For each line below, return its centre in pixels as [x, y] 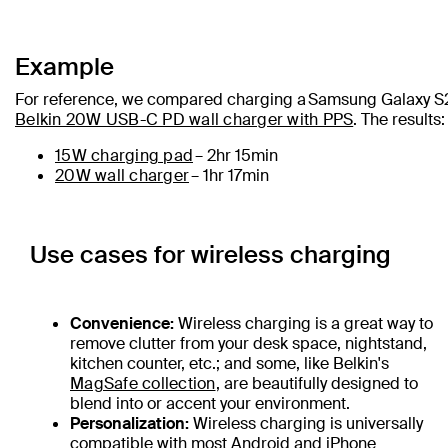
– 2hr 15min [235, 155]
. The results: [399, 119]
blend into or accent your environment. [210, 403]
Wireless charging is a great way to [303, 323]
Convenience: [122, 323]
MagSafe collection [143, 383]
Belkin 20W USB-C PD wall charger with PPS [184, 119]
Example [64, 66]
